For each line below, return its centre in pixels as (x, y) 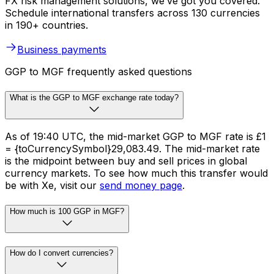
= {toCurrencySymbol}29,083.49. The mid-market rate (132, 149)
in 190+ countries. (46, 25)
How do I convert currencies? (61, 253)
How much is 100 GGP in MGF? (67, 212)
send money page (141, 186)
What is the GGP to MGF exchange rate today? (94, 97)
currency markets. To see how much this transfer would (136, 173)
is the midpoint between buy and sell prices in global (126, 161)
